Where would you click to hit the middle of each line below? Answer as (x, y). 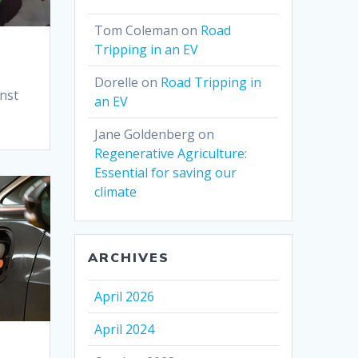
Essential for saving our (166, 173)
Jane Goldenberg (145, 135)
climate (116, 192)
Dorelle (117, 83)
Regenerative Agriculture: (171, 154)
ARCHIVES (129, 258)
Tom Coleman (137, 31)
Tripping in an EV (147, 50)
